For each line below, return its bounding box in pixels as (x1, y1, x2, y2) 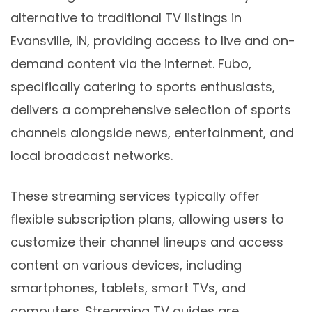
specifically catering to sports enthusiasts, (10, 78, 275, 96)
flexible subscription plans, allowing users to (10, 210, 284, 228)
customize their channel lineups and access (10, 233, 283, 251)
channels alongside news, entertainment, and (10, 124, 294, 142)
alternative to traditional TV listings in (10, 9, 242, 27)
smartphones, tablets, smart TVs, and (10, 279, 246, 297)
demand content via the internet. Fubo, (10, 55, 251, 73)
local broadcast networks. (10, 147, 173, 165)
